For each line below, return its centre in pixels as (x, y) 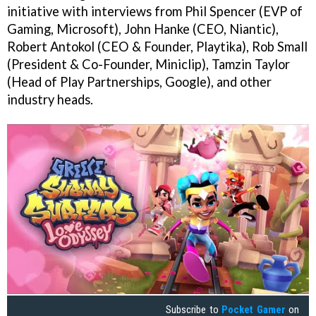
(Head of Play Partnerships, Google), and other (139, 82)
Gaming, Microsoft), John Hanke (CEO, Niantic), (143, 29)
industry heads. (50, 100)
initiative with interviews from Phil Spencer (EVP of (155, 12)
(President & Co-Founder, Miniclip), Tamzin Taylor (148, 65)
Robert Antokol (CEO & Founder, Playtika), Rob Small (157, 47)
